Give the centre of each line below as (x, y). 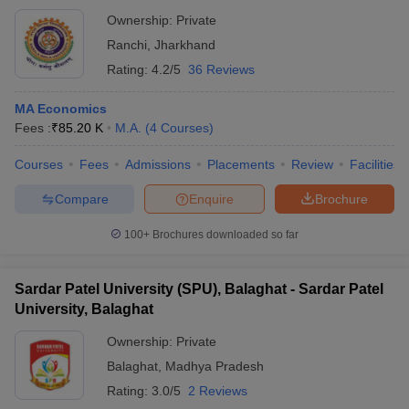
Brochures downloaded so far (224, 235)
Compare (81, 199)
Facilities (375, 164)
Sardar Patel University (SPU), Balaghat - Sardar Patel (199, 289)
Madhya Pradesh (215, 366)
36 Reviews (221, 69)
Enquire (211, 199)
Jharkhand (185, 45)
